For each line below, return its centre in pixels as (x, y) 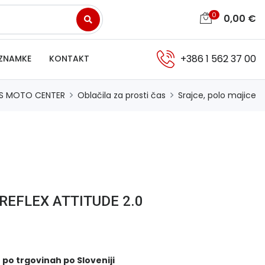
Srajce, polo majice (217, 95)
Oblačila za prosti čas (122, 95)
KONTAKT (69, 59)
